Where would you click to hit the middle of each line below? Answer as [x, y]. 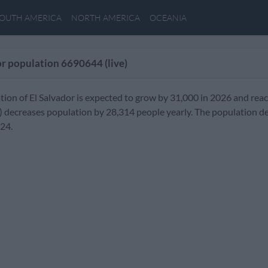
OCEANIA [168, 18]
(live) [115, 63]
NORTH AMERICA [106, 18]
